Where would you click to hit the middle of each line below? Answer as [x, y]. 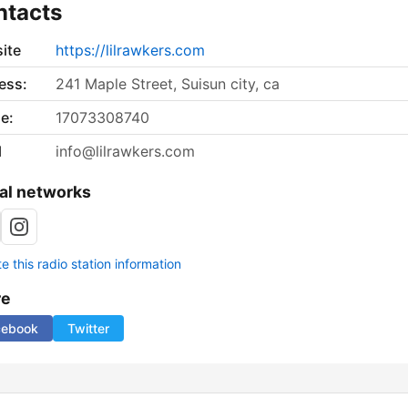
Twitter [88, 329]
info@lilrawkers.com [125, 152]
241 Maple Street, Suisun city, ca [168, 84]
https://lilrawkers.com [130, 51]
